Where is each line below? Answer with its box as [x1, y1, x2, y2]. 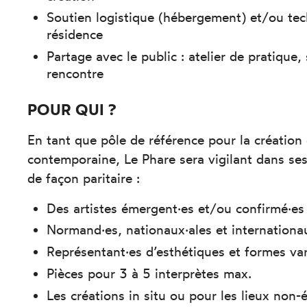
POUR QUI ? [27, 99, 117, 119]
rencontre [47, 65, 104, 82]
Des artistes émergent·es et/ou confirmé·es [47, 199, 305, 217]
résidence [47, 26, 103, 43]
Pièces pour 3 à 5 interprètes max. [47, 265, 252, 282]
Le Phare [120, 151, 180, 168]
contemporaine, [27, 151, 121, 168]
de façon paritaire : [27, 170, 140, 187]
